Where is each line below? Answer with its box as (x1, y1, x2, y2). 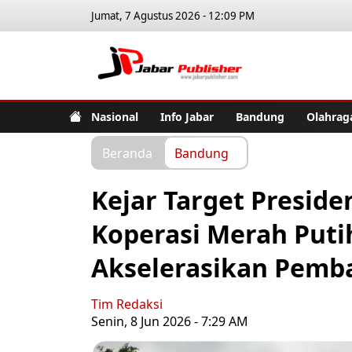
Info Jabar (160, 108, 214, 124)
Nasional (91, 108, 138, 124)
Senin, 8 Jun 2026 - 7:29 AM (91, 313, 248, 330)
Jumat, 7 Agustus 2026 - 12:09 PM (91, 9, 255, 23)
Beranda (102, 144, 152, 161)
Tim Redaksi (91, 295, 163, 313)
